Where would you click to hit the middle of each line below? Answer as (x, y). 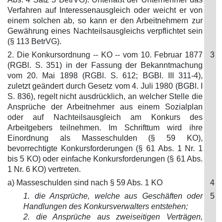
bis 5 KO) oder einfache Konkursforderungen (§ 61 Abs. (105, 159)
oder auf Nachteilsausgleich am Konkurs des (105, 117)
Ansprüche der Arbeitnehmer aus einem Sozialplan (105, 107)
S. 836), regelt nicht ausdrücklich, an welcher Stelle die (105, 96)
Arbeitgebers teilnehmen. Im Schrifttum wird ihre (105, 128)
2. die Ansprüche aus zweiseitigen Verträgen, (113, 217)
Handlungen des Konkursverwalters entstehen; (106, 206)
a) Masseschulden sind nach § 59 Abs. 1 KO (85, 183)
